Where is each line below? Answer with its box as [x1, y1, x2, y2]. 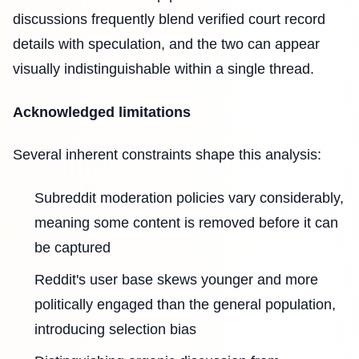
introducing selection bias [34, 321, 196, 337]
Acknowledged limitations [13, 103, 191, 120]
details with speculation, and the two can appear [13, 36, 320, 53]
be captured [34, 239, 111, 256]
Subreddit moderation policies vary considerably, [34, 189, 344, 206]
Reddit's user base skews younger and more [34, 271, 318, 288]
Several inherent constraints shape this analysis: [13, 147, 321, 163]
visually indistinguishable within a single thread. [13, 61, 314, 78]
